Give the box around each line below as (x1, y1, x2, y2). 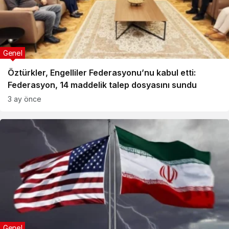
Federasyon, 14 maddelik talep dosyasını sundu (8, 80, 197, 90)
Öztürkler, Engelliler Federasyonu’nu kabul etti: (8, 67, 196, 78)
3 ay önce (8, 95, 41, 103)
